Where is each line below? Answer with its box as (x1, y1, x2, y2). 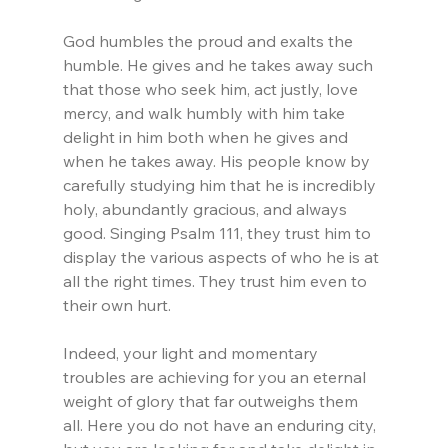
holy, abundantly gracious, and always (62, 199, 351, 220)
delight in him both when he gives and (62, 127, 352, 148)
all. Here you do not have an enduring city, (62, 415, 380, 436)
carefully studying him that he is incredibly (62, 175, 380, 196)
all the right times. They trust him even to (62, 271, 371, 292)
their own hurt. (62, 295, 171, 316)
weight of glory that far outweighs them (62, 391, 362, 412)
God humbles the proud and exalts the (62, 31, 357, 52)
